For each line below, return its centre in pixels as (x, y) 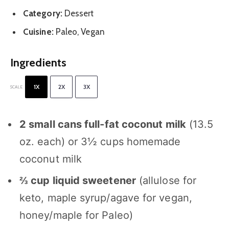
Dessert (79, 14)
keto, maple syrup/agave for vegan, (106, 198)
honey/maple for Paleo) (76, 215)
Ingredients (38, 62)
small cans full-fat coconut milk (106, 124)
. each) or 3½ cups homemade (106, 141)
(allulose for (166, 181)
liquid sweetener (93, 181)
